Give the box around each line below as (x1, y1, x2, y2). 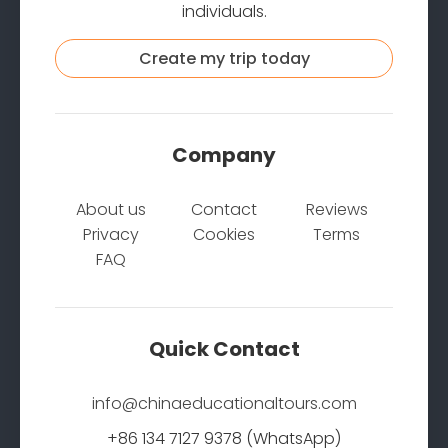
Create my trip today (138, 46, 310, 70)
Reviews (305, 197, 368, 221)
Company (172, 141, 276, 170)
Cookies (192, 222, 255, 246)
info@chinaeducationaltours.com (91, 391, 357, 415)
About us (76, 197, 147, 221)
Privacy (83, 222, 140, 246)
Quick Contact (148, 335, 300, 364)
